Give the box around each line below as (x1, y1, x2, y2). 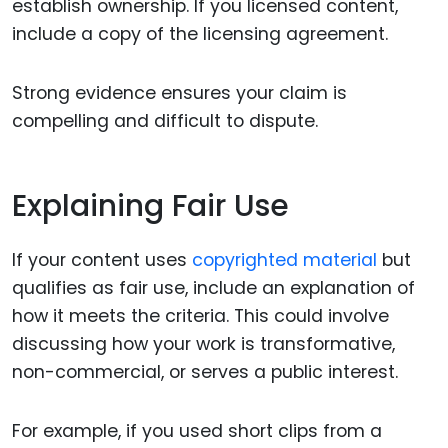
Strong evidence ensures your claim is (12, 81, 347, 106)
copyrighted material (192, 248, 382, 273)
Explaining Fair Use (12, 184, 289, 227)
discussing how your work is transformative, (12, 332, 395, 357)
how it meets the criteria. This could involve (12, 304, 389, 329)
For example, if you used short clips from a (12, 418, 382, 443)
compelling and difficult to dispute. (12, 109, 318, 134)
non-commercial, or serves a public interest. (12, 360, 398, 385)
